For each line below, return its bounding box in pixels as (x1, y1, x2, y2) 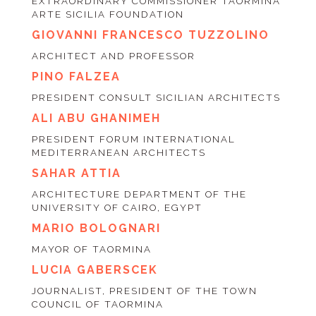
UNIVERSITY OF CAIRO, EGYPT (31, 202, 202, 214)
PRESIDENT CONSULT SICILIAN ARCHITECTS (31, 92, 281, 104)
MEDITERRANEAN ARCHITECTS (31, 147, 206, 159)
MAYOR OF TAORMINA (31, 244, 152, 255)
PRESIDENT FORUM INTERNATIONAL (31, 134, 236, 145)
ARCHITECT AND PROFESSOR (31, 51, 195, 62)
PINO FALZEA (31, 70, 121, 84)
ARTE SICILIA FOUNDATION (31, 9, 184, 20)
